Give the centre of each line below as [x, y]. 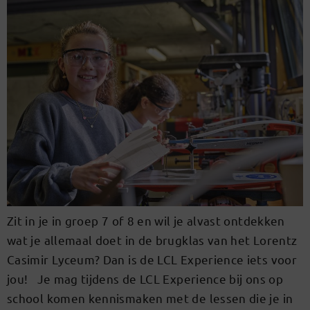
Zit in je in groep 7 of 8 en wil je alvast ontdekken [146, 221]
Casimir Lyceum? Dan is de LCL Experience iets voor [152, 259]
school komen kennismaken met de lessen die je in [150, 298]
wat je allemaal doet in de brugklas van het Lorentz [152, 240]
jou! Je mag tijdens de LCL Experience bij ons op [145, 279]
